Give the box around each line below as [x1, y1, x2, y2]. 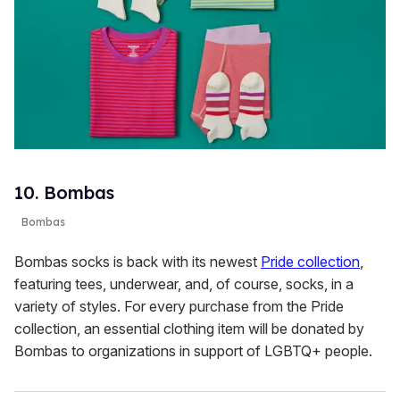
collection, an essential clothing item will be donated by [14, 320, 364, 338]
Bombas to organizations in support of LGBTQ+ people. [14, 342, 372, 361]
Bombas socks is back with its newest [14, 253, 261, 271]
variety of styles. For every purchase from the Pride [14, 297, 344, 316]
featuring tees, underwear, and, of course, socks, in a [14, 275, 354, 294]
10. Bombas [14, 181, 114, 204]
